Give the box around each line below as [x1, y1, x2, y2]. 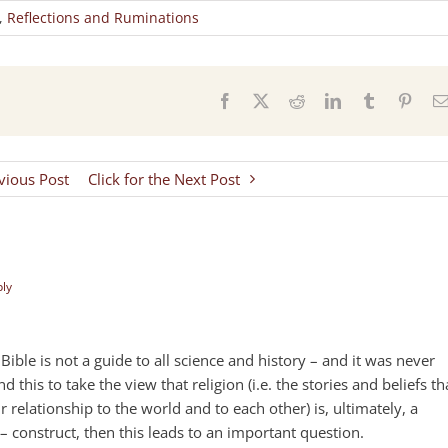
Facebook [232, 91, 294, 108]
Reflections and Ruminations [7, 7, 199, 27]
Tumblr [376, 91, 422, 108]
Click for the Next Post [87, 168, 240, 189]
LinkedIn [340, 91, 398, 108]
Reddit [304, 91, 346, 108]
